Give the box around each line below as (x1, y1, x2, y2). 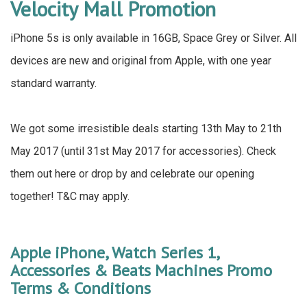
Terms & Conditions (10, 278, 151, 299)
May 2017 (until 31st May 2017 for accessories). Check (10, 145, 276, 158)
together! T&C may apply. (10, 190, 130, 203)
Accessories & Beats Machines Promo (10, 260, 272, 281)
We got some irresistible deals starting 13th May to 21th (10, 122, 282, 135)
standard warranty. (10, 77, 97, 90)
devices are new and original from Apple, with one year (10, 54, 271, 67)
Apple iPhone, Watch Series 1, (10, 242, 219, 263)
